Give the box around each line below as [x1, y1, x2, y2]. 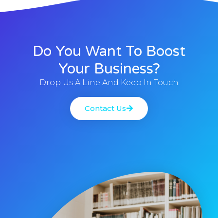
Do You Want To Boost [33, 42, 185, 60]
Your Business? [58, 59, 160, 78]
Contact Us [85, 103, 126, 113]
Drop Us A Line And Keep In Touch [39, 77, 179, 87]
